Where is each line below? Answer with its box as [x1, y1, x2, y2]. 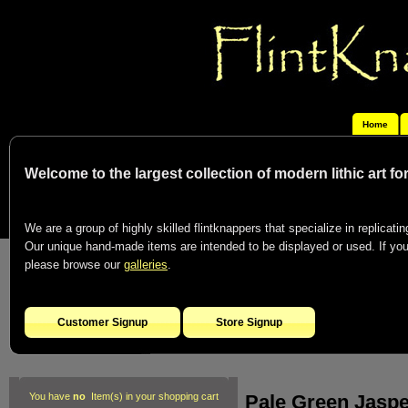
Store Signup [216, 316, 282, 329]
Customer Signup [57, 316, 148, 329]
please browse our [25, 258, 124, 271]
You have [28, 391, 73, 402]
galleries [124, 258, 168, 271]
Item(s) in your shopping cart [85, 391, 219, 402]
